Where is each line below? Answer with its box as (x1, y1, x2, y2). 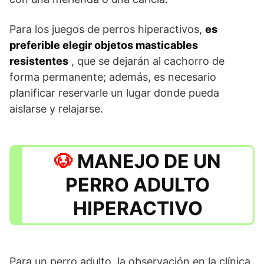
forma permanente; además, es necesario (9, 70, 216, 83)
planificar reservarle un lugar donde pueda (9, 86, 219, 99)
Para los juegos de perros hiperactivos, (9, 22, 205, 35)
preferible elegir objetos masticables (9, 38, 198, 51)
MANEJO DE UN (77, 149, 221, 173)
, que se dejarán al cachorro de (68, 54, 225, 67)
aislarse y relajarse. (9, 102, 103, 115)
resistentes (9, 54, 68, 67)
